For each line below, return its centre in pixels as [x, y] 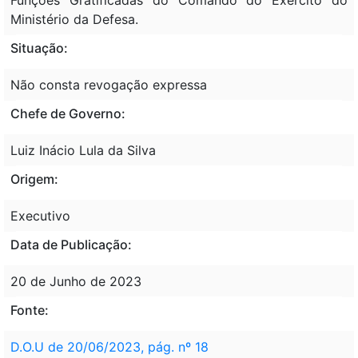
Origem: [34, 179]
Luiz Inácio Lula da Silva [83, 150]
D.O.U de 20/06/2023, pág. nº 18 [109, 346]
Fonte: [30, 310]
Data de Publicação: [71, 244]
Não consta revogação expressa [109, 84]
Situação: [39, 48]
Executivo [40, 215]
